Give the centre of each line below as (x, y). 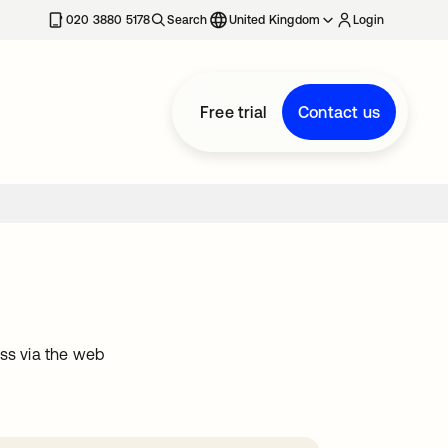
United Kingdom (274, 20)
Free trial (233, 112)
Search (187, 20)
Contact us (339, 112)
